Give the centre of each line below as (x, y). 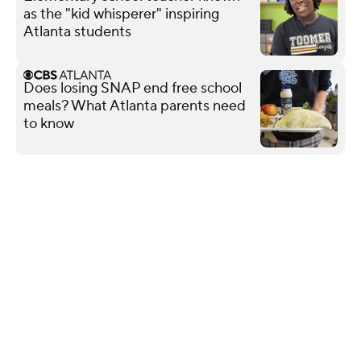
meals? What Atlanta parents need (135, 106)
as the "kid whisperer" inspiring (121, 14)
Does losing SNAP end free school (133, 88)
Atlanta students (77, 31)
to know (49, 123)
